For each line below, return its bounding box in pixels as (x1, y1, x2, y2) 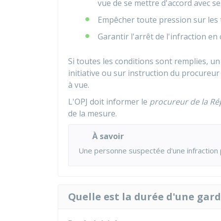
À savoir (92, 131, 124, 142)
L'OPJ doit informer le (68, 96, 149, 107)
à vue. (68, 79, 89, 90)
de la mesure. (68, 108, 117, 119)
